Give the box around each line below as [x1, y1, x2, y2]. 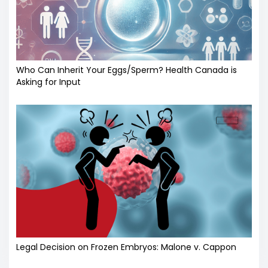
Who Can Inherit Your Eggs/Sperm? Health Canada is [16, 64, 237, 77]
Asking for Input [16, 76, 81, 89]
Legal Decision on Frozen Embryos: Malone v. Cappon [16, 240, 236, 253]
